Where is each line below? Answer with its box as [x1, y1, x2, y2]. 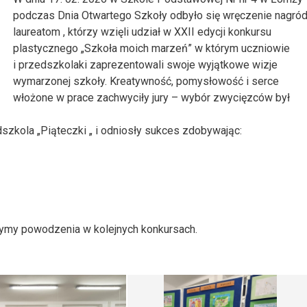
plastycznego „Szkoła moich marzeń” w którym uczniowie [13, 42, 290, 55]
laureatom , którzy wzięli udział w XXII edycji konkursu [13, 25, 271, 38]
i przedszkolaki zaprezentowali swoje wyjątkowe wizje [13, 58, 278, 71]
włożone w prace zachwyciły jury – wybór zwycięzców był [13, 91, 290, 104]
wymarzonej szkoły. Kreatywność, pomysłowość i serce [13, 75, 279, 88]
